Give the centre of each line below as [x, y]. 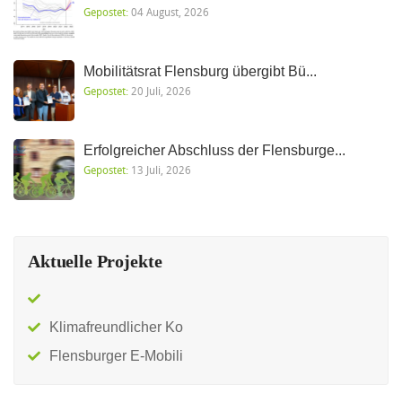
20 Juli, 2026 [160, 91]
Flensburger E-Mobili [116, 356]
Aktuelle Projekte [95, 261]
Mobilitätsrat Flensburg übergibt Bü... [200, 71]
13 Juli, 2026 [160, 170]
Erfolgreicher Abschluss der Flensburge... [214, 150]
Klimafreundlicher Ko [116, 327]
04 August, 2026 [169, 12]
